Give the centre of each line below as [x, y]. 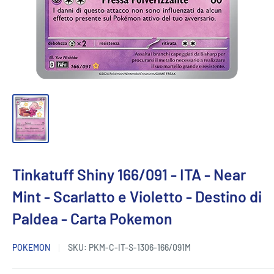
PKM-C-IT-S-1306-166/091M [140, 248]
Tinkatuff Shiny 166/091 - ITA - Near [129, 175]
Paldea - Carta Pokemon [92, 219]
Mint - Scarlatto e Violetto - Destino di [137, 197]
